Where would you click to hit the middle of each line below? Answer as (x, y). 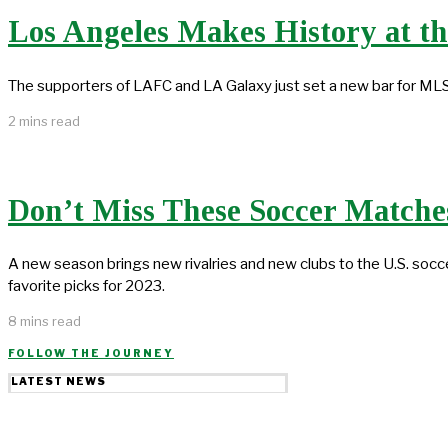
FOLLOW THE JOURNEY (91, 353)
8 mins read (44, 321)
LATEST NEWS (58, 381)
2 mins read (44, 120)
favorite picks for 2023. (86, 286)
